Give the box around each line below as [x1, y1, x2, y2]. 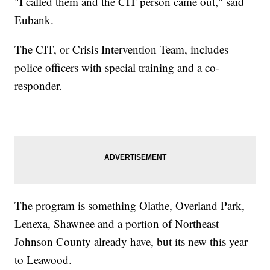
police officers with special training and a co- [14, 60, 220, 75]
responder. [14, 78, 66, 93]
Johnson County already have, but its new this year [14, 234, 248, 250]
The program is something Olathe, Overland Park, [14, 198, 245, 213]
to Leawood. [14, 252, 76, 268]
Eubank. [14, 12, 58, 28]
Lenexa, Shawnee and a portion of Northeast [14, 216, 219, 231]
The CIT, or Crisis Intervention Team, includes [14, 42, 229, 57]
